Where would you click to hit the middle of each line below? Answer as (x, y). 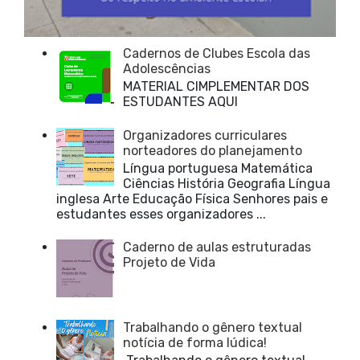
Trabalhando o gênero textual (213, 327)
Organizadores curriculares (205, 135)
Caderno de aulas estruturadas (217, 247)
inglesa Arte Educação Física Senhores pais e (192, 198)
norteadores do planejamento (213, 150)
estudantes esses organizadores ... (161, 214)
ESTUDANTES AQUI (181, 102)
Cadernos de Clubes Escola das (217, 54)
